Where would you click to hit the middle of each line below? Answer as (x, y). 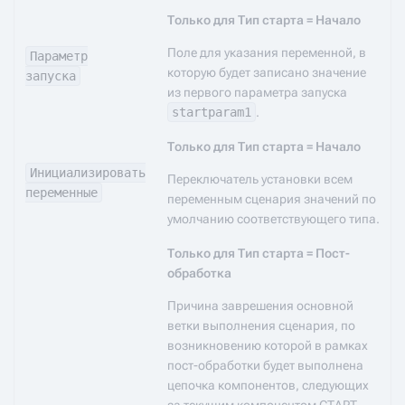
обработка (199, 273)
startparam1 (212, 112)
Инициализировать (88, 173)
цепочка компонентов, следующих (268, 385)
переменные (61, 193)
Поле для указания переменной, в (267, 52)
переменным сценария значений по (272, 199)
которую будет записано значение (267, 72)
